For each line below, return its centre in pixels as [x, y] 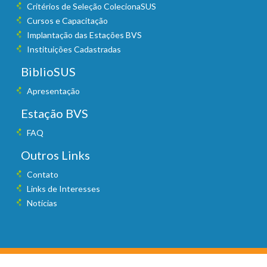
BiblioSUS [48, 72]
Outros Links [55, 155]
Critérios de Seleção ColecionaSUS [91, 6]
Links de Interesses [63, 189]
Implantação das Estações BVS [84, 35]
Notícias [42, 203]
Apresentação [53, 91]
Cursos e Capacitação [67, 21]
